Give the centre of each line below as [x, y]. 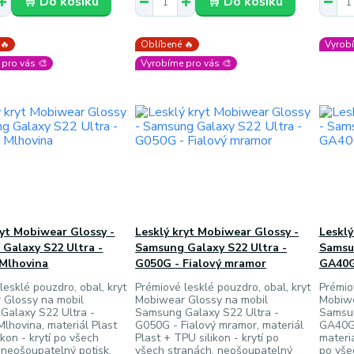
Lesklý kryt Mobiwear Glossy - [217, 232]
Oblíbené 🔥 [168, 44]
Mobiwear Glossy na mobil [202, 300]
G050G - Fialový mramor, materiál [220, 325]
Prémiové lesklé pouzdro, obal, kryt [223, 287]
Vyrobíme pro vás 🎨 [186, 63]
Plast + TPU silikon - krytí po [207, 338]
